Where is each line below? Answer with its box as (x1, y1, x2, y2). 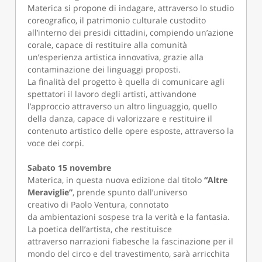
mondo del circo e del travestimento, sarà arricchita (27, 248, 230, 260)
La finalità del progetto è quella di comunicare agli (27, 76, 225, 88)
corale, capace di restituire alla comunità (27, 39, 188, 51)
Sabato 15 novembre (27, 162, 112, 174)
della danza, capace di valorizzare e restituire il (27, 113, 213, 125)
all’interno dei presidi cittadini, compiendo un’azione (27, 27, 234, 39)
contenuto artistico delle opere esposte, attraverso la (27, 125, 235, 137)
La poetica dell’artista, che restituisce (27, 223, 173, 235)
